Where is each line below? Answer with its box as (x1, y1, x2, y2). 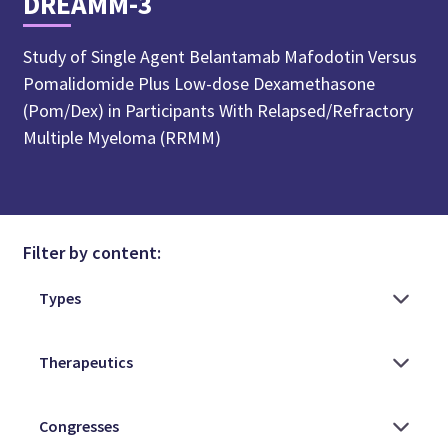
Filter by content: (23, 240, 162, 264)
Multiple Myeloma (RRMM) (23, 125, 222, 149)
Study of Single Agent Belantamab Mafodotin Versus (23, 44, 418, 68)
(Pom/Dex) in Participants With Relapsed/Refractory (23, 98, 414, 122)
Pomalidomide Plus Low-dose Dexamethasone (23, 71, 376, 95)
